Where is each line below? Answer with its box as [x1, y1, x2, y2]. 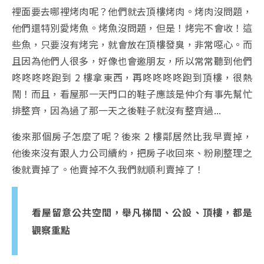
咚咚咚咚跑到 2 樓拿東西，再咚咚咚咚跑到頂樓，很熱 [12, 70, 252, 85]
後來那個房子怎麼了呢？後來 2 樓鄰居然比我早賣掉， [12, 129, 252, 144]
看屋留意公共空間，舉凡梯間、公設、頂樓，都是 [32, 205, 252, 220]
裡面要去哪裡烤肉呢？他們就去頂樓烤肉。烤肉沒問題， [12, 4, 253, 19]
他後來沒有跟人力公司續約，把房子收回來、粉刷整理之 [12, 146, 253, 160]
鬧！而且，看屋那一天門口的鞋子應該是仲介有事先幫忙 [12, 87, 253, 101]
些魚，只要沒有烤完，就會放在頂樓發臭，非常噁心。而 [12, 37, 253, 52]
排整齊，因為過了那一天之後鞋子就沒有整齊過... [12, 103, 222, 118]
